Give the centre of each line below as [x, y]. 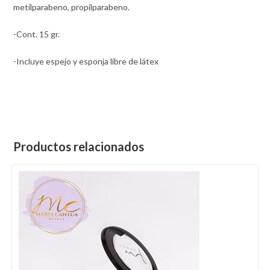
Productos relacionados [79, 146]
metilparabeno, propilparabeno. [72, 7]
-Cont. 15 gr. [37, 34]
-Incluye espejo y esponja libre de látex [86, 61]
